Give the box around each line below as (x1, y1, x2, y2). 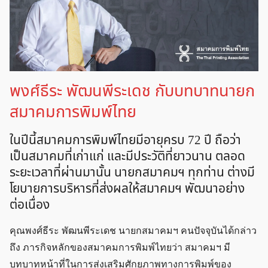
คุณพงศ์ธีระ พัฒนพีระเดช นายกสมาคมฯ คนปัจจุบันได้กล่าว (10, 226, 257, 236)
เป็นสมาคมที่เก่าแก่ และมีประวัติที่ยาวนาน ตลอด (10, 147, 245, 166)
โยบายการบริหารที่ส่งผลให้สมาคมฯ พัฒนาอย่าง (10, 179, 245, 199)
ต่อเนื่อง (10, 196, 50, 215)
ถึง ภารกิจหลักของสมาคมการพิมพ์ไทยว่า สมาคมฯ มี (10, 242, 230, 253)
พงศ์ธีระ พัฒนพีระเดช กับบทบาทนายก (10, 79, 255, 104)
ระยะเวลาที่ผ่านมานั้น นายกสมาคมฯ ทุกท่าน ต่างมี (10, 163, 255, 182)
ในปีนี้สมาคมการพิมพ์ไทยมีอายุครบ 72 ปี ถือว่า (10, 131, 241, 150)
